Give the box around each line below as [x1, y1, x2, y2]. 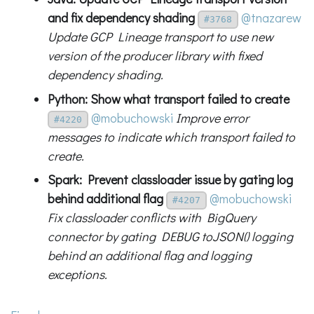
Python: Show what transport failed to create [47, 90, 289, 107]
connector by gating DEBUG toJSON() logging [47, 228, 293, 245]
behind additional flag [47, 190, 163, 207]
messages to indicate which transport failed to [47, 128, 295, 145]
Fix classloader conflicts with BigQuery [47, 209, 256, 226]
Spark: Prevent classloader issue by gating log [47, 171, 293, 189]
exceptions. [47, 266, 107, 283]
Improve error [175, 109, 249, 126]
